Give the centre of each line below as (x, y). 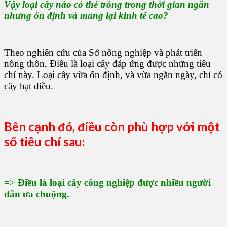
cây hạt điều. (29, 86)
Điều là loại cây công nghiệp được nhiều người (114, 183)
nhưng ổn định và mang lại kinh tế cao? (86, 15)
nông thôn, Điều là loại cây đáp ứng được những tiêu (107, 63)
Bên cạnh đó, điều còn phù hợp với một (112, 127)
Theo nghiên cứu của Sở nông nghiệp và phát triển (103, 52)
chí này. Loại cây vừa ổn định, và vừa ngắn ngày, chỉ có (113, 74)
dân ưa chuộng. (37, 194)
